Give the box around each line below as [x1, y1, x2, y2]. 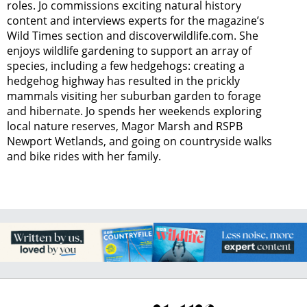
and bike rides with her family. [7, 148, 161, 164]
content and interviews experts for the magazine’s [7, 12, 265, 28]
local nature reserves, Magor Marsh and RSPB [7, 118, 243, 134]
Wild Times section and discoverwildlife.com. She [7, 27, 258, 43]
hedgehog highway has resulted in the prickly [7, 73, 240, 88]
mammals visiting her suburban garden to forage [7, 88, 261, 103]
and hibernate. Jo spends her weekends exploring [7, 103, 262, 119]
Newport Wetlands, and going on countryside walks [7, 133, 272, 149]
